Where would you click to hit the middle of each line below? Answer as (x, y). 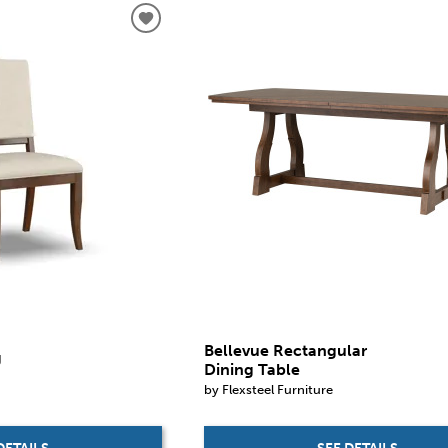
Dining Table (252, 370)
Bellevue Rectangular (286, 351)
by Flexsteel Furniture (269, 389)
